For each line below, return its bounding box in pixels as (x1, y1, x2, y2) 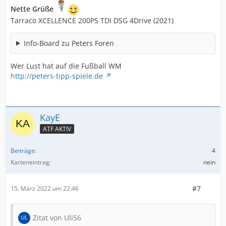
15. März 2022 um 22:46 (11, 184, 79, 193)
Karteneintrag (11, 157, 49, 166)
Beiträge (11, 146, 35, 155)
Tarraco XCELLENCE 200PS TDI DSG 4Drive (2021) (11, 15, 174, 25)
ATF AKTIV (43, 125, 71, 134)
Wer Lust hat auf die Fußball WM (11, 61, 122, 71)
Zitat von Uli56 (33, 212, 81, 222)
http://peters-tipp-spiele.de (11, 71, 103, 81)
